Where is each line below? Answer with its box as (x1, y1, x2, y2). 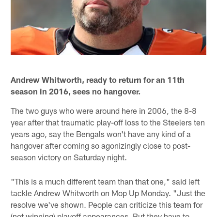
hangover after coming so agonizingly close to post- (11, 140, 191, 150)
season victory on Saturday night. (11, 152, 127, 162)
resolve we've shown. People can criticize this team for (11, 199, 203, 209)
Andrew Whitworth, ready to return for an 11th (11, 74, 185, 84)
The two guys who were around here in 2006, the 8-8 (11, 105, 197, 115)
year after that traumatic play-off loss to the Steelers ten (11, 117, 205, 127)
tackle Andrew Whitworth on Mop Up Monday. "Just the (11, 187, 206, 198)
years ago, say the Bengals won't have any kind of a (11, 128, 191, 139)
